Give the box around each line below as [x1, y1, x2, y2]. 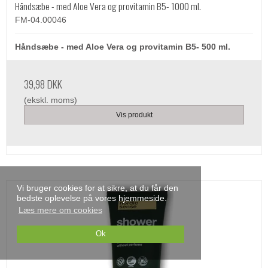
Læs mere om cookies [18, 205, 102, 215]
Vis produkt [115, 111, 153, 120]
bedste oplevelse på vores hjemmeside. [17, 193, 167, 203]
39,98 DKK [24, 75, 62, 92]
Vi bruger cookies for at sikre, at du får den [17, 183, 178, 193]
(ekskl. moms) [24, 95, 77, 105]
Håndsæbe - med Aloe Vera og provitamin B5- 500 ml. [15, 41, 230, 51]
